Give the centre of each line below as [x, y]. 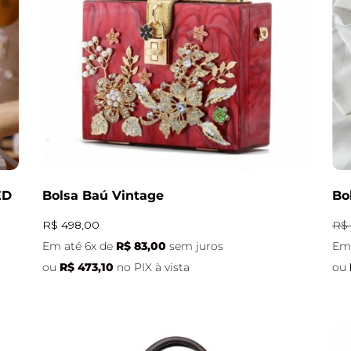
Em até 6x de [79, 246]
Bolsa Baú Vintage [103, 195]
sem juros [196, 246]
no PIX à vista [153, 267]
